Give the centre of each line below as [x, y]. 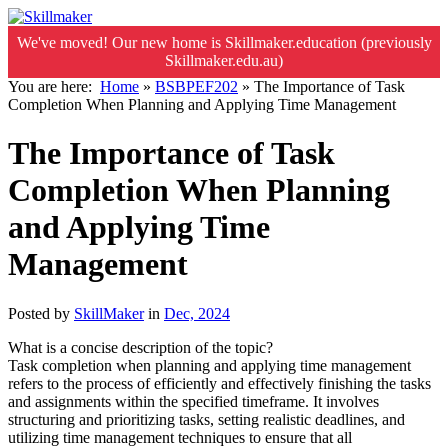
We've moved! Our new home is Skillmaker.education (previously [224, 42]
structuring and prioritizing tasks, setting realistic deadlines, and [206, 419]
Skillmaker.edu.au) [224, 60]
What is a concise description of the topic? [140, 347]
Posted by [41, 313]
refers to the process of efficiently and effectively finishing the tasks [219, 383]
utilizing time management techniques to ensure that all [180, 437]
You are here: [54, 86]
